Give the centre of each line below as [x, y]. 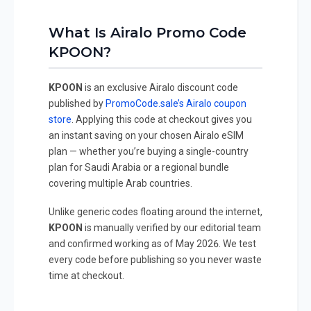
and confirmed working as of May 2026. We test [152, 244]
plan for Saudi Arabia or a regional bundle [139, 168]
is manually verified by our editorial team [172, 228]
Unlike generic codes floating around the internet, [155, 212]
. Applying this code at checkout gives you [162, 120]
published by [77, 104]
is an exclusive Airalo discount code [160, 88]
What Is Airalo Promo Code [148, 33]
